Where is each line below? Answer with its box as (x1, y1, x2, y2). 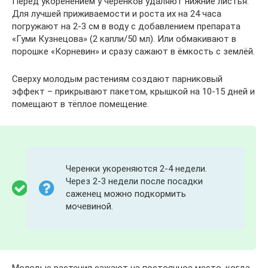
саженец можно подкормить (66, 188, 186, 199)
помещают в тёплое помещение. (12, 98, 149, 109)
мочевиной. (66, 200, 113, 212)
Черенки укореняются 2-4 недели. (66, 163, 207, 174)
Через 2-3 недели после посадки (66, 175, 203, 187)
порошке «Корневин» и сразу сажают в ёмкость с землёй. (12, 45, 255, 57)
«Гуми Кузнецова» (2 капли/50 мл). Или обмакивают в (12, 33, 236, 44)
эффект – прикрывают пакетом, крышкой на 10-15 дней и (12, 86, 255, 97)
